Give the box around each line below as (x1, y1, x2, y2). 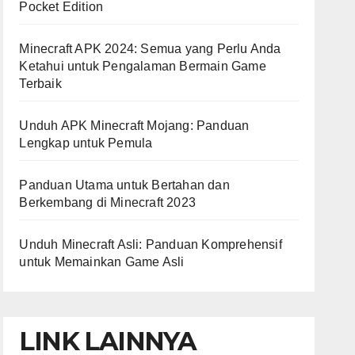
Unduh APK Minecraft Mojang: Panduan (19, 119, 250, 133)
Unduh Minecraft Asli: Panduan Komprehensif (19, 238, 282, 252)
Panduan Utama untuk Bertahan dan (19, 178, 230, 193)
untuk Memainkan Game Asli (19, 255, 185, 269)
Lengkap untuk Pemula (19, 136, 153, 151)
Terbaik (19, 77, 62, 91)
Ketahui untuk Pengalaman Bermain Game (19, 59, 266, 74)
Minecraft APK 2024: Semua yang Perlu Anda (19, 42, 281, 56)
